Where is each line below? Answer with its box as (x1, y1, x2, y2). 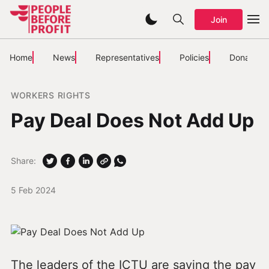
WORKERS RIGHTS (10, 89, 91, 100)
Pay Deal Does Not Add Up (10, 108, 254, 132)
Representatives (95, 52, 159, 62)
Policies (180, 52, 209, 62)
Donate (229, 52, 258, 62)
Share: (10, 156, 36, 166)
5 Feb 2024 (10, 184, 56, 195)
